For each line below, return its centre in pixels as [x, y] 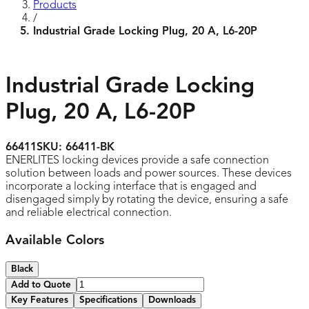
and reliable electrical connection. [89, 213]
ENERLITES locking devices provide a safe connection [137, 160]
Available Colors [55, 241]
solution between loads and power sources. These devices [149, 173]
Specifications [108, 301]
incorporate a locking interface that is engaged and [131, 187]
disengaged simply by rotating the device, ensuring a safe [147, 200]
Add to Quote [41, 286]
